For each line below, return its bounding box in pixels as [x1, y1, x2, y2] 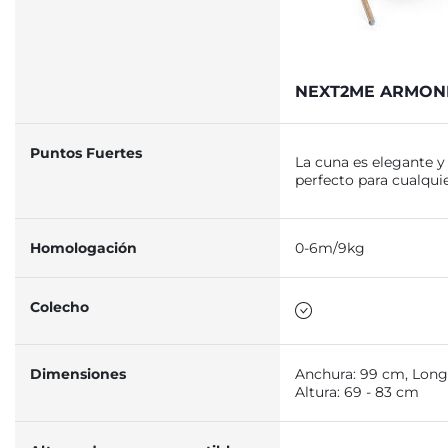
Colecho [30, 298, 89, 316]
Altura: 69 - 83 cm [295, 383, 419, 401]
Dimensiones [30, 365, 126, 383]
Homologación [30, 239, 137, 257]
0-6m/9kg [295, 239, 365, 257]
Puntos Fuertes [30, 144, 142, 162]
